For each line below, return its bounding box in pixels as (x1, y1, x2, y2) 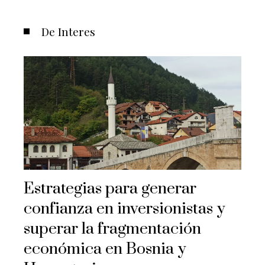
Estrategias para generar (24, 179, 196, 199)
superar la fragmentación (24, 219, 201, 240)
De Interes (41, 23, 95, 39)
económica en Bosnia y (24, 239, 186, 260)
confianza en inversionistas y (24, 199, 225, 219)
